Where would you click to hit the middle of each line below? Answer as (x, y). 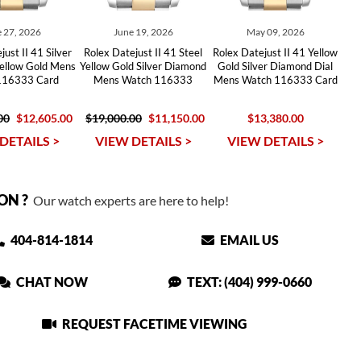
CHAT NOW (51, 282)
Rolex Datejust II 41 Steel (143, 52)
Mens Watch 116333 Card (275, 80)
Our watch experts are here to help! (128, 200)
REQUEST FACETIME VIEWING (154, 324)
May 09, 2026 (275, 32)
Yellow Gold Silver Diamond (143, 66)
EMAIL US (249, 240)
